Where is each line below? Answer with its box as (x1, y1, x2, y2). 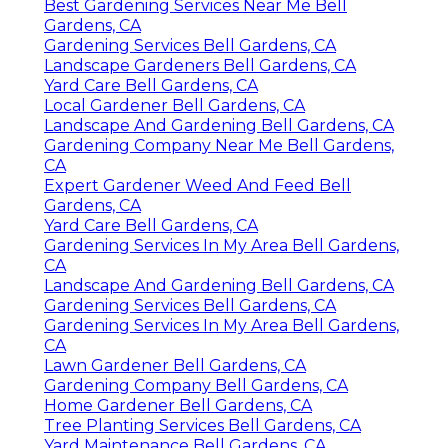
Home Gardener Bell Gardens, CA (44, 395, 312, 415)
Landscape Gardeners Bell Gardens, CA (44, 55, 356, 75)
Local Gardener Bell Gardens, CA (44, 95, 305, 115)
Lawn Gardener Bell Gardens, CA (44, 355, 306, 375)
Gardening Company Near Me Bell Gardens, (44, 135, 394, 155)
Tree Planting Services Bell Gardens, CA (44, 415, 361, 435)
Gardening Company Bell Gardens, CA (44, 375, 348, 395)
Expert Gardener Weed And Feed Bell (44, 175, 351, 195)
